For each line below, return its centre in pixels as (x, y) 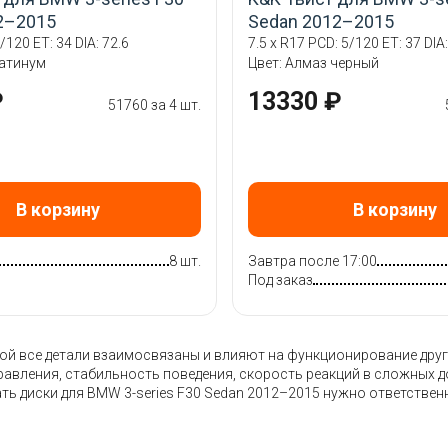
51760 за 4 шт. (154, 105)
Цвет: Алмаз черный (313, 63)
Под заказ (280, 280)
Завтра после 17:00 (312, 261)
